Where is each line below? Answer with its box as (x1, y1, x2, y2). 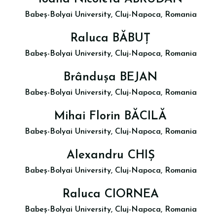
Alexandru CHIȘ (66, 149, 155, 161)
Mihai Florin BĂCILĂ (54, 110, 167, 122)
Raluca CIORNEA (62, 188, 159, 200)
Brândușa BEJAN (64, 72, 157, 83)
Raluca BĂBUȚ (71, 33, 150, 44)
